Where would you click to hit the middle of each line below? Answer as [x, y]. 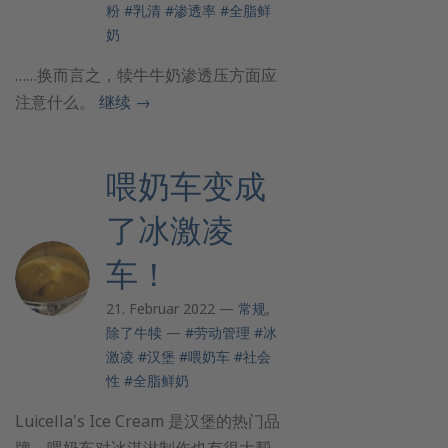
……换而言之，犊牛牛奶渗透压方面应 [146, 75]
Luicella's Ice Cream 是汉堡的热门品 [147, 421]
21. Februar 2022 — [172, 308]
